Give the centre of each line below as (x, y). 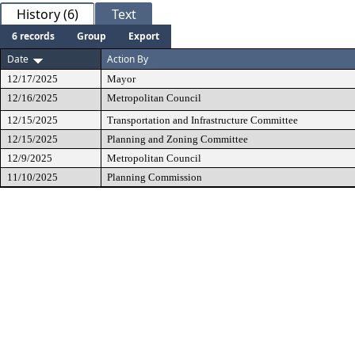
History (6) (48, 14)
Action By (128, 59)
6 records (33, 36)
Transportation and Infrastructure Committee (202, 120)
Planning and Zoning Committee (177, 139)
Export (144, 36)
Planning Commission (155, 177)
